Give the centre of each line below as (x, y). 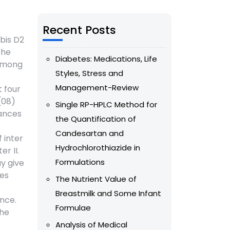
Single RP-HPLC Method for (106, 105)
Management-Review (97, 88)
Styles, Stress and (89, 73)
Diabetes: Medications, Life (106, 59)
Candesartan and (90, 133)
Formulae (73, 208)
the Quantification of (96, 119)
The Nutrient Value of (96, 179)
